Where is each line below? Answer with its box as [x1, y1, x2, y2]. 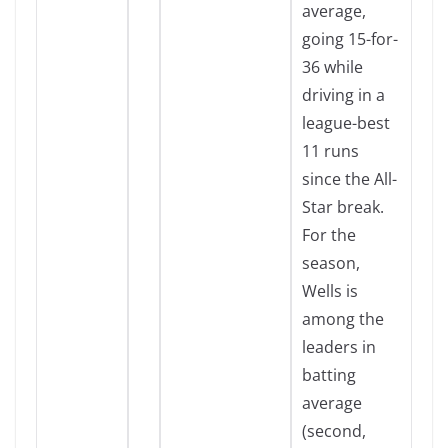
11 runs [302, 140, 359, 162]
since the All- [302, 168, 397, 190]
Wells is [302, 280, 358, 302]
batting [302, 364, 356, 386]
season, [302, 252, 360, 274]
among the [302, 308, 384, 330]
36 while [302, 56, 363, 78]
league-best [302, 112, 390, 134]
